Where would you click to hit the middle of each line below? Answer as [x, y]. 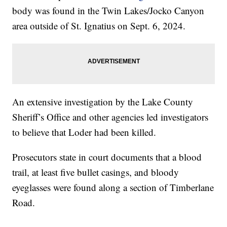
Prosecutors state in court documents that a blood [107, 157]
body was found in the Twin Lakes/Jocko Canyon [108, 10]
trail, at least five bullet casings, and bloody [96, 172]
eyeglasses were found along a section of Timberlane [113, 187]
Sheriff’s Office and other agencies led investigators [110, 117]
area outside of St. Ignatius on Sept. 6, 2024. [99, 25]
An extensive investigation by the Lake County [103, 101]
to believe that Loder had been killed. [84, 132]
